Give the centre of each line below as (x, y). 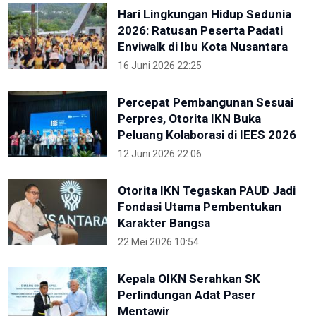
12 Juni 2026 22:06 (160, 154)
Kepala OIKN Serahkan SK (189, 279)
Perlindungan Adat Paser (187, 295)
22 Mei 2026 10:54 (158, 242)
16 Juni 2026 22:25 (160, 66)
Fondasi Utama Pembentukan (200, 207)
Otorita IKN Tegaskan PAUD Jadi (207, 191)
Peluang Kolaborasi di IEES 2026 (207, 135)
